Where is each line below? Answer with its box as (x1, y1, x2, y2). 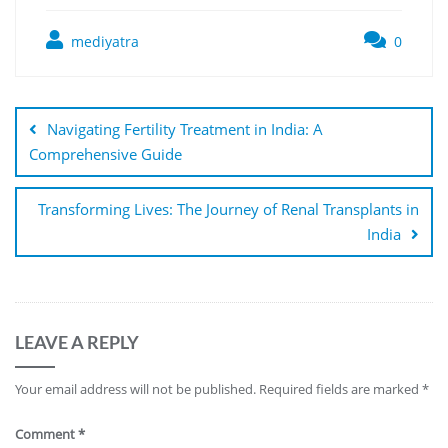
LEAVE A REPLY (15, 330, 139, 353)
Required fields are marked (259, 379, 422, 398)
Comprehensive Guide (29, 143, 182, 164)
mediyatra (67, 31, 139, 51)
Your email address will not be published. (15, 379, 256, 398)
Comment (15, 424, 78, 443)
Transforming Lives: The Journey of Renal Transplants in (38, 198, 419, 219)
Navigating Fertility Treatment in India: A (47, 118, 323, 139)
